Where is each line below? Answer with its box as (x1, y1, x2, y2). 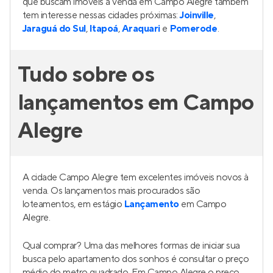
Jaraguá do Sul (23, 23, 86, 35)
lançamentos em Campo (18, 89, 254, 117)
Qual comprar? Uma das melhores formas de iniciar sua (23, 239, 240, 252)
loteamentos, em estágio (23, 198, 124, 210)
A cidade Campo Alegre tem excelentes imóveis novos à (23, 171, 249, 183)
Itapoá (90, 23, 118, 35)
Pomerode (169, 23, 218, 35)
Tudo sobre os (18, 61, 155, 89)
